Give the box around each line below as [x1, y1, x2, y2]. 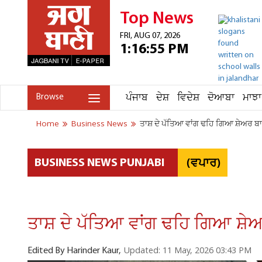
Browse [36, 93, 64, 102]
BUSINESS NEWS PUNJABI [35, 157, 164, 169]
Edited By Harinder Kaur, [27, 246, 120, 256]
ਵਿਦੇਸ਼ [177, 91, 199, 105]
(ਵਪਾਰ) [187, 155, 220, 174]
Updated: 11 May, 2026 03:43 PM [123, 244, 251, 257]
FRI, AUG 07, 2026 [120, 32, 180, 40]
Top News [120, 10, 194, 28]
